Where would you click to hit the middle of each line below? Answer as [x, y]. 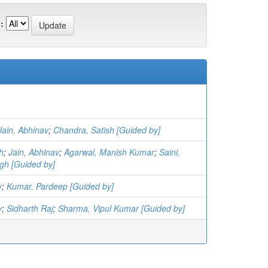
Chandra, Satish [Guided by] [107, 130]
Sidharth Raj [30, 208]
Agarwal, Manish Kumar [109, 152]
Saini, [170, 152]
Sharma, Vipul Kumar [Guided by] [121, 208]
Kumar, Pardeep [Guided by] [60, 186]
